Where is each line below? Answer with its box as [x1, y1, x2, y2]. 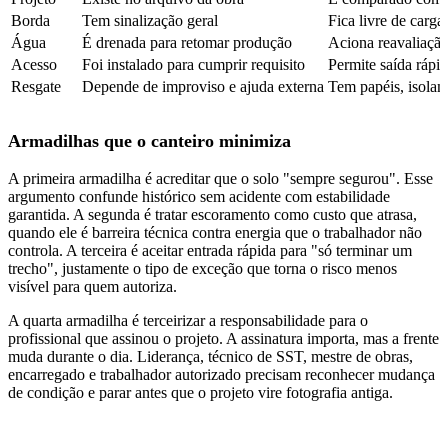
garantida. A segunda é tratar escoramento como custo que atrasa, [8, 205, 417, 223]
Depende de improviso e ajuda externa [82, 77, 324, 95]
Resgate [11, 77, 61, 95]
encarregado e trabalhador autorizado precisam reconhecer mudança [8, 365, 435, 383]
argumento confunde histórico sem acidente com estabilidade [8, 187, 390, 205]
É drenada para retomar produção [82, 33, 292, 51]
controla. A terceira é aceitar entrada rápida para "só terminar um [8, 241, 412, 259]
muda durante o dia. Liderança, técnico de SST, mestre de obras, [8, 347, 413, 365]
